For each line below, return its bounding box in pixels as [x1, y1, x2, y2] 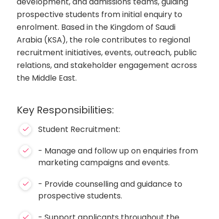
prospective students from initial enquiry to [17, 9, 183, 20]
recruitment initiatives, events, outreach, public [17, 47, 197, 58]
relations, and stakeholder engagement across [17, 60, 197, 71]
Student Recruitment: [38, 124, 121, 135]
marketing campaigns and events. [38, 157, 170, 168]
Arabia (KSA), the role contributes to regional [17, 34, 191, 45]
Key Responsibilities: [17, 103, 114, 117]
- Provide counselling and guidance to [38, 178, 183, 190]
